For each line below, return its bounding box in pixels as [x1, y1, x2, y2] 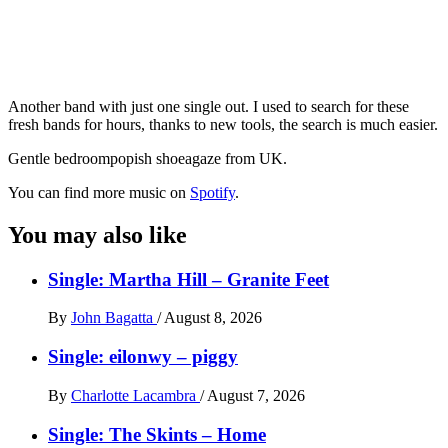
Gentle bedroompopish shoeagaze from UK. [8, 149, 287, 167]
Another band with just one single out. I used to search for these [8, 97, 409, 115]
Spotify [190, 183, 235, 201]
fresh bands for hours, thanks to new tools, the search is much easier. [8, 115, 438, 133]
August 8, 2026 [164, 309, 262, 327]
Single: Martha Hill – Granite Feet [48, 268, 329, 290]
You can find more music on [8, 183, 190, 201]
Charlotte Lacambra [71, 386, 200, 404]
